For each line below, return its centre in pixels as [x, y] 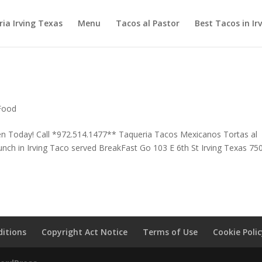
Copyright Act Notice [85, 232]
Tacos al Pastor [147, 23]
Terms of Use [170, 232]
